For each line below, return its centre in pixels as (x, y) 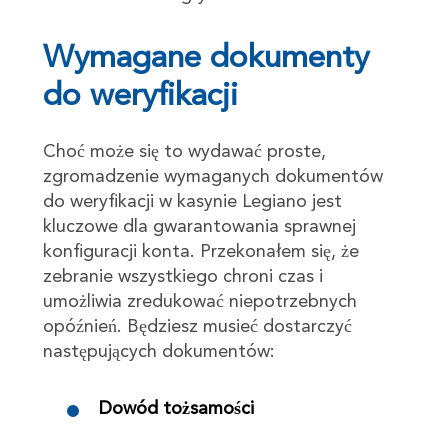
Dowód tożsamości (176, 408)
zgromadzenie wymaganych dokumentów (212, 176)
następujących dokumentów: (158, 351)
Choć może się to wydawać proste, (184, 151)
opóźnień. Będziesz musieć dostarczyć (197, 326)
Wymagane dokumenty (205, 58)
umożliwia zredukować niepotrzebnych (199, 301)
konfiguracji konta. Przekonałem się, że (200, 251)
